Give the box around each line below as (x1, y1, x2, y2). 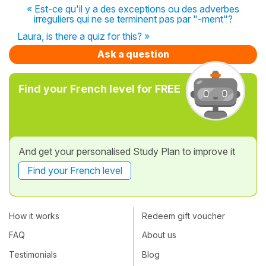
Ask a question (97, 47, 169, 60)
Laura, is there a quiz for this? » (17, 30, 150, 42)
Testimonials (9, 249, 57, 259)
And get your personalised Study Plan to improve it (18, 145, 235, 157)
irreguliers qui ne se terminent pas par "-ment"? (33, 12, 233, 25)
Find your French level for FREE (18, 82, 180, 95)
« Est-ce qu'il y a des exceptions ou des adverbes (27, 2, 239, 15)
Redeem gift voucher (142, 211, 225, 221)
